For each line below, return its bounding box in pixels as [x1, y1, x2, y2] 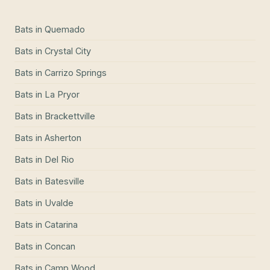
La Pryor [45, 89, 80, 100]
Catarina [45, 219, 78, 230]
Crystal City [45, 46, 91, 57]
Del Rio [45, 154, 74, 165]
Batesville [45, 176, 84, 187]
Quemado [45, 24, 85, 35]
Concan [45, 241, 75, 252]
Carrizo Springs [45, 67, 107, 78]
